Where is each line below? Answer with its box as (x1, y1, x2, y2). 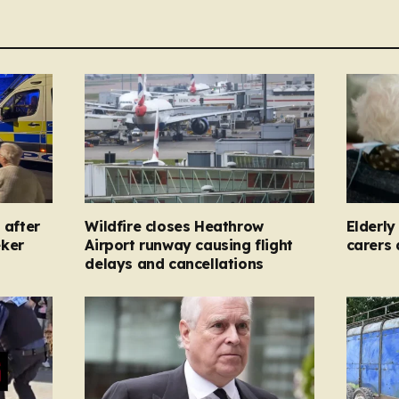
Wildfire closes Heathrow (85, 217, 264, 236)
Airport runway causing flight (85, 236, 293, 255)
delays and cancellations (85, 255, 264, 273)
